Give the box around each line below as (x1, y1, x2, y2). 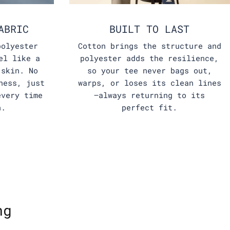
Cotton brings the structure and (78, 41, 221, 51)
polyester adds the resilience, (80, 53, 219, 64)
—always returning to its (94, 90, 205, 101)
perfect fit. (122, 102, 178, 113)
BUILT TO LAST (109, 22, 190, 36)
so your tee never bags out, (87, 65, 212, 76)
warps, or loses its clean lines (78, 78, 221, 88)
